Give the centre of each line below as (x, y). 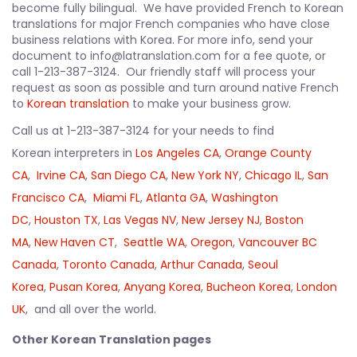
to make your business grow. (210, 103)
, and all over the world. (91, 309)
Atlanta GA (176, 197)
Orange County (268, 153)
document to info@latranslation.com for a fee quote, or (169, 55)
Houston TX (66, 220)
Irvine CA (61, 175)
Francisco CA (48, 197)
